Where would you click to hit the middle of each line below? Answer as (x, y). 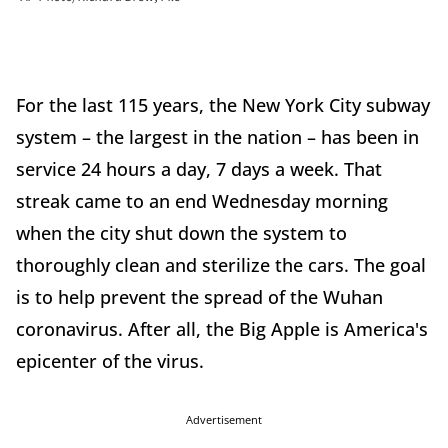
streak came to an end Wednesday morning (202, 201)
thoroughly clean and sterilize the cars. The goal (221, 265)
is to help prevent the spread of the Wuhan (199, 297)
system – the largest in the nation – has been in (217, 137)
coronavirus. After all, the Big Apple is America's (222, 329)
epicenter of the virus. (110, 361)
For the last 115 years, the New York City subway (223, 105)
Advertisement (224, 420)
